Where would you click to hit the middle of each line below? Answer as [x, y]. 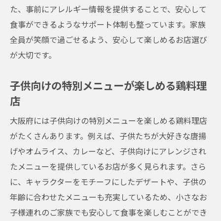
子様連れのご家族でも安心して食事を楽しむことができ [109, 212]
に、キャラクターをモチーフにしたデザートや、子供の [108, 182]
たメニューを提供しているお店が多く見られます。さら [108, 166]
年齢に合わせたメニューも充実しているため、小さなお [109, 197]
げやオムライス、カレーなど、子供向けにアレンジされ [108, 151]
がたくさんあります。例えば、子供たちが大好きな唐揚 [108, 136]
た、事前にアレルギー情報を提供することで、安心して [108, 9]
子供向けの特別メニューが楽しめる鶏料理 [108, 85]
